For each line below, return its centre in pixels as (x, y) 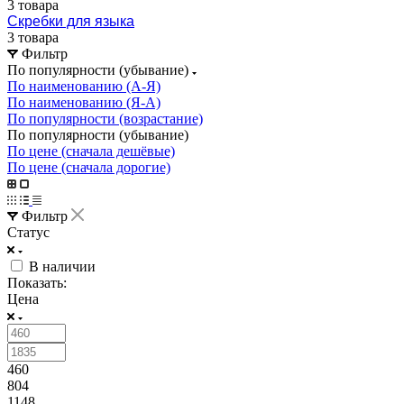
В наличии (62, 266)
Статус (28, 232)
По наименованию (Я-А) (84, 102)
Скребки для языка (71, 21)
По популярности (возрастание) (105, 118)
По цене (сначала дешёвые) (91, 151)
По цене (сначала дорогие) (89, 167)
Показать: (37, 282)
